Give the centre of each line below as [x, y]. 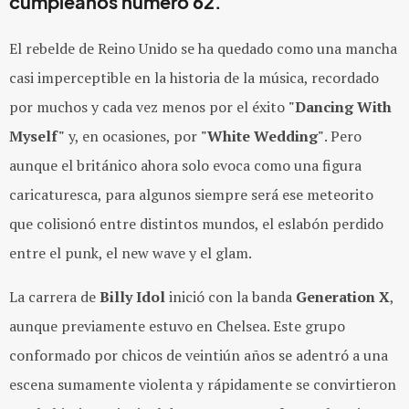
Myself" [37, 136]
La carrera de [54, 297]
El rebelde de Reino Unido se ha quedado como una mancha [203, 48]
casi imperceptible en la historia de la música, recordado [194, 78]
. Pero [343, 136]
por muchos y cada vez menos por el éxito [149, 107]
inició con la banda [231, 297]
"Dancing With [340, 107]
